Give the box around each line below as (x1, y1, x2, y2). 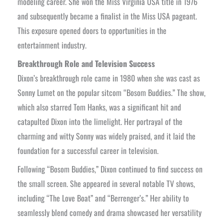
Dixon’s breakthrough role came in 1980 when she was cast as (17, 71, 200, 84)
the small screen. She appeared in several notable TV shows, (17, 177, 195, 189)
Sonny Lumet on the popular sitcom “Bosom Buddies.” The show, (17, 86, 205, 98)
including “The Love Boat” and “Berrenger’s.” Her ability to (17, 191, 189, 204)
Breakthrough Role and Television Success (17, 57, 155, 69)
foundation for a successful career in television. (17, 144, 158, 156)
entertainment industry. (17, 38, 86, 51)
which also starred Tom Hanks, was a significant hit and (17, 100, 181, 113)
